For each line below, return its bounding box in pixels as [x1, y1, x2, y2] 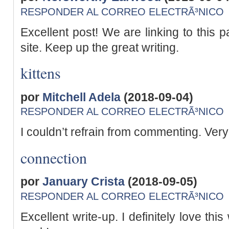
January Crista [42, 175, 125, 189]
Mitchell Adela [42, 90, 121, 104]
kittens [20, 62, 61, 83]
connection [20, 147, 87, 168]
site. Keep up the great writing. [20, 40, 179, 54]
